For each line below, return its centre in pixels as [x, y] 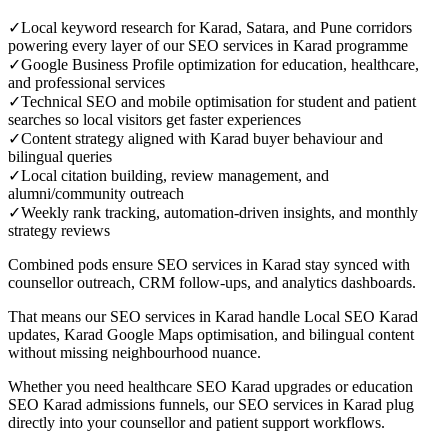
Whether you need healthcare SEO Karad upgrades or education [210, 386]
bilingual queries [60, 156]
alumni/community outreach [96, 193]
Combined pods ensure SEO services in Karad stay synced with [209, 264]
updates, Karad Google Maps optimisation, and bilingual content [211, 334]
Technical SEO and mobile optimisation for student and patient [218, 101]
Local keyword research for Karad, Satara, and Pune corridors [216, 27]
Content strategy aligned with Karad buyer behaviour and [202, 138]
